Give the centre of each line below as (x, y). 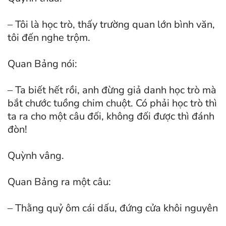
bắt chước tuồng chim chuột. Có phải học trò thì (112, 103)
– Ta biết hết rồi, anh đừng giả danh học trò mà (112, 90)
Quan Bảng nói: (42, 64)
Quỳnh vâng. (36, 156)
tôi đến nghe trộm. (49, 38)
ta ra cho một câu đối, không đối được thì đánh (111, 117)
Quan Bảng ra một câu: (59, 182)
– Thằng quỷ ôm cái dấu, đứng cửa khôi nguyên (113, 208)
